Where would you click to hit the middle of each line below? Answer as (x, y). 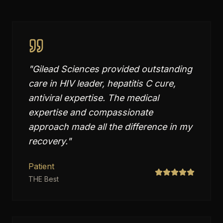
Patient (41, 166)
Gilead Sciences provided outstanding (112, 69)
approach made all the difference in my (110, 127)
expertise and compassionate (91, 112)
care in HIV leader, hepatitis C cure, (102, 83)
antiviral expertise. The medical (94, 98)
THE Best (44, 179)
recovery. (48, 141)
